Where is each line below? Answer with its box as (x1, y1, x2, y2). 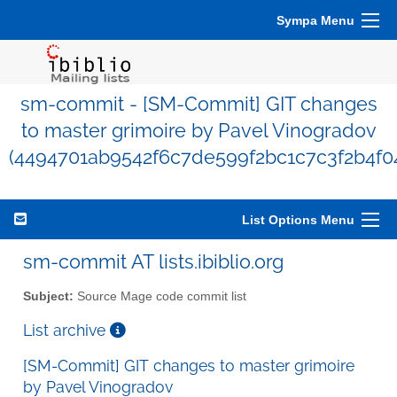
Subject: (23, 289, 74, 303)
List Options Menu (242, 213, 354, 227)
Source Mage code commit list (74, 289, 246, 303)
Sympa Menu (276, 13, 354, 27)
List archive (23, 320, 110, 339)
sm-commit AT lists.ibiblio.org (23, 250, 284, 273)
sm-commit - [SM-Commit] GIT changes (19, 93, 378, 115)
